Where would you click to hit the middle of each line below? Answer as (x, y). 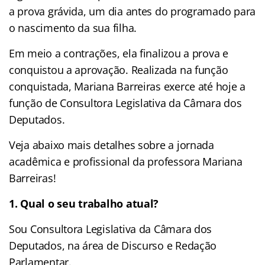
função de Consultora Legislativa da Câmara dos (125, 103)
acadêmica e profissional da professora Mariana (126, 161)
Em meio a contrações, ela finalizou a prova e (119, 53)
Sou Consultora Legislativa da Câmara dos (111, 229)
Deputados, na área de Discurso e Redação (113, 245)
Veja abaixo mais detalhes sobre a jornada (112, 145)
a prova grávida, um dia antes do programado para (132, 11)
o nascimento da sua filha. (73, 28)
